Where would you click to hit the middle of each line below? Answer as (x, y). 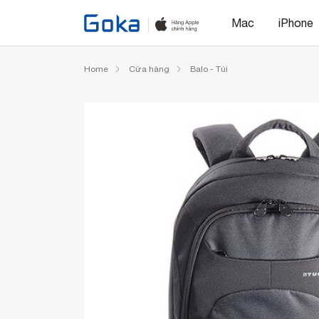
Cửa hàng (149, 69)
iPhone (296, 23)
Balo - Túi (209, 69)
